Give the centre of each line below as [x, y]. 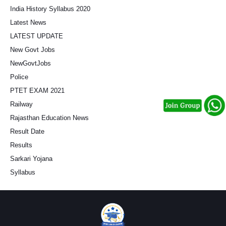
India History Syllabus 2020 [50, 9]
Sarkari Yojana [31, 159]
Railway [21, 104]
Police [19, 77]
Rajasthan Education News [49, 118]
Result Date [27, 131]
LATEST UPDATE [37, 36]
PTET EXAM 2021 [37, 91]
